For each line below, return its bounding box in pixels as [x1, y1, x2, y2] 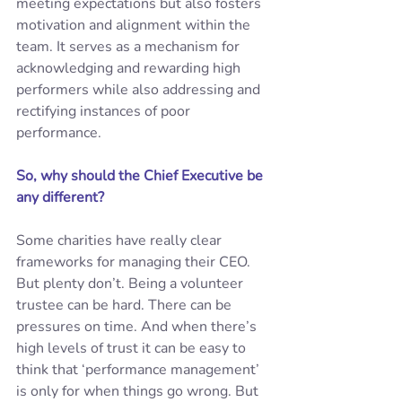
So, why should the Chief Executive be [16, 166, 267, 186]
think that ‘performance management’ [16, 360, 263, 380]
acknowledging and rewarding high [16, 58, 244, 78]
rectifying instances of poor [16, 101, 194, 121]
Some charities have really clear [16, 231, 225, 250]
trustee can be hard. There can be [16, 295, 235, 315]
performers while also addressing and [16, 80, 264, 100]
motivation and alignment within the [16, 15, 254, 35]
